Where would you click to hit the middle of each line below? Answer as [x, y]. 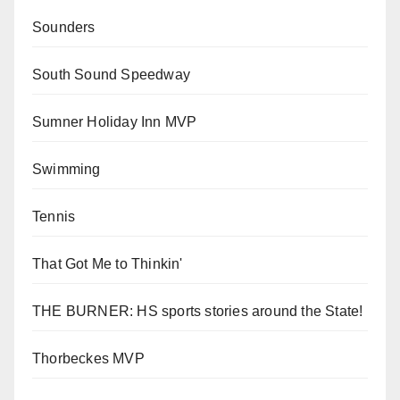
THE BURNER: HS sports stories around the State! [198, 312]
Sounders [64, 28]
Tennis [54, 217]
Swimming [67, 170]
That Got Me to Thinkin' [108, 264]
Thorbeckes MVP [88, 359]
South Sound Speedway [111, 75]
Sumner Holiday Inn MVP [115, 122]
